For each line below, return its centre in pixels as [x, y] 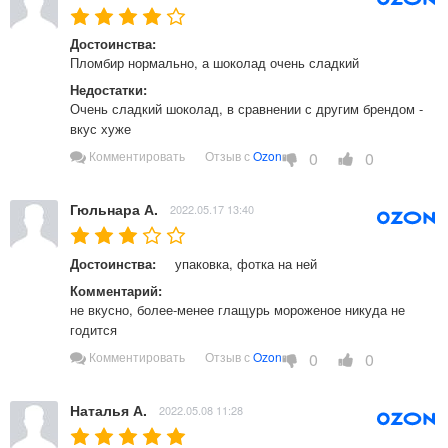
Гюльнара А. [114, 208]
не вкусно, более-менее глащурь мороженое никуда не [237, 310]
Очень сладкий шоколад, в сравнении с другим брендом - [246, 109]
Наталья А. [108, 409]
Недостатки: [108, 90]
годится [95, 330]
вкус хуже [104, 129]
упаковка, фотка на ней [248, 264]
